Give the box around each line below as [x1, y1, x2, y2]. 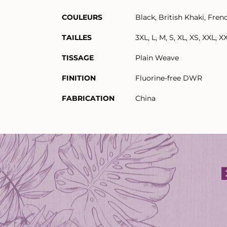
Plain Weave [135, 53, 179, 62]
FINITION [62, 73, 96, 83]
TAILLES [62, 33, 92, 42]
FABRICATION [62, 94, 115, 103]
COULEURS [62, 13, 102, 22]
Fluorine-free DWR [135, 73, 202, 83]
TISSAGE [62, 53, 94, 62]
